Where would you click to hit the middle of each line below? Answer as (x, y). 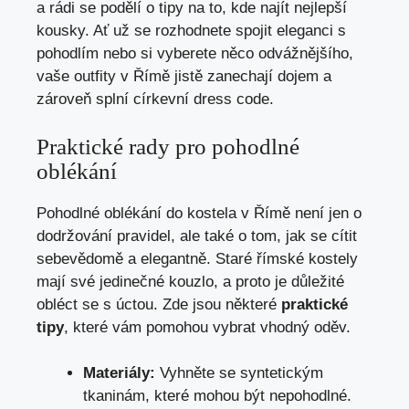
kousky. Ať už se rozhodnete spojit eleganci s (191, 31)
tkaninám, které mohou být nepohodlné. (217, 396)
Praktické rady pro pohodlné (168, 146)
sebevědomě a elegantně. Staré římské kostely (197, 258)
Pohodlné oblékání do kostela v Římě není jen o (199, 213)
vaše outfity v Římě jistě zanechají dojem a (184, 77)
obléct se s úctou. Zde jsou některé (159, 304)
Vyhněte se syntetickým (239, 373)
